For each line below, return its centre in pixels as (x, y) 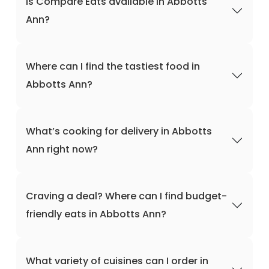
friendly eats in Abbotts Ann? (96, 214)
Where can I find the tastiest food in (113, 66)
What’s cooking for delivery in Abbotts (119, 131)
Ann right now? (62, 149)
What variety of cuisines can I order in (117, 261)
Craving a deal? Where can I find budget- (126, 196)
